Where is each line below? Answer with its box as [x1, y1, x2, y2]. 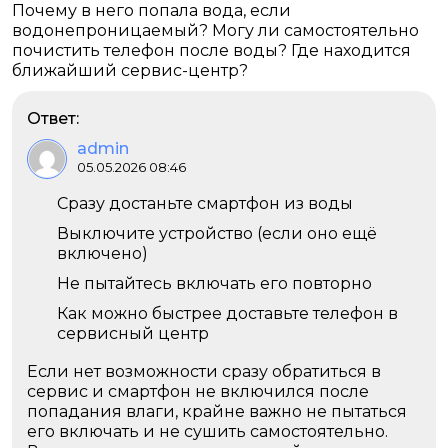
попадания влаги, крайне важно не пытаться [27, 402, 407, 421]
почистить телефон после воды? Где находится [12, 41, 411, 60]
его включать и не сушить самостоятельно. [27, 422, 388, 441]
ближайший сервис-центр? [12, 61, 248, 80]
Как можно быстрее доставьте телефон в [57, 304, 398, 323]
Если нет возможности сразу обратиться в [27, 362, 381, 381]
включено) [57, 244, 148, 263]
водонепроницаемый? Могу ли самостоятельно [12, 21, 419, 40]
